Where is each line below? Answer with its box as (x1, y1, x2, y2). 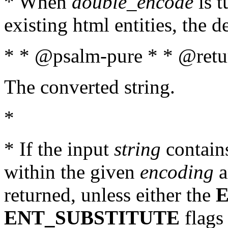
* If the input (4, 138, 114, 160)
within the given (4, 161, 140, 183)
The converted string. (4, 76, 175, 98)
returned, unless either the (4, 184, 216, 206)
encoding (140, 161, 214, 183)
